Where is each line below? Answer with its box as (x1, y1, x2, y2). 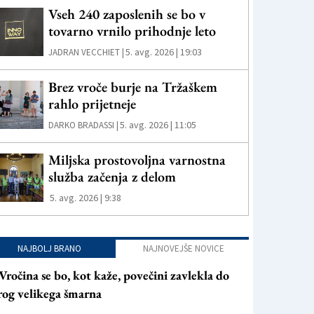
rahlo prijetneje (48, 95, 137, 113)
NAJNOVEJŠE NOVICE (142, 243, 224, 254)
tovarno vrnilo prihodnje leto (48, 22, 217, 40)
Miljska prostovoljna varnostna (48, 151, 226, 169)
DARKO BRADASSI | (48, 119, 119, 131)
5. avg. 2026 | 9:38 (50, 191, 122, 204)
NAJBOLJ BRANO (18, 243, 82, 254)
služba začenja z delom (48, 168, 177, 186)
